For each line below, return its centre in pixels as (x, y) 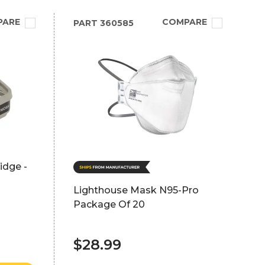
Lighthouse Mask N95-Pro (136, 190)
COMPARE (184, 22)
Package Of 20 (109, 204)
